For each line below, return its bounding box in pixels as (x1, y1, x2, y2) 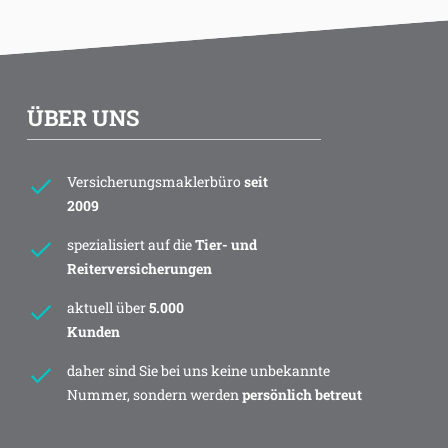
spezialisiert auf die (66, 235, 195, 255)
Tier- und (194, 235, 257, 255)
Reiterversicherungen (66, 259, 212, 279)
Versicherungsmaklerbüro (66, 172, 244, 192)
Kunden (66, 322, 120, 342)
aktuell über (66, 298, 149, 318)
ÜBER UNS (26, 103, 139, 133)
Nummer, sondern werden (66, 385, 242, 405)
